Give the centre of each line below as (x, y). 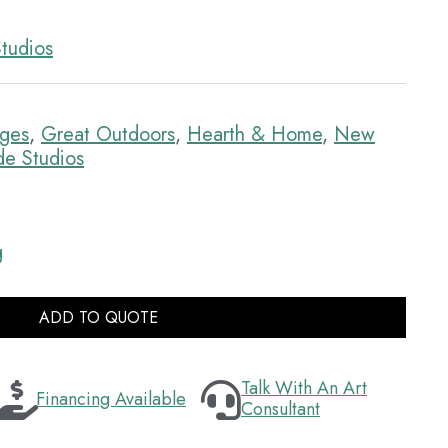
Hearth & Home (254, 134)
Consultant (280, 409)
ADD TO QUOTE (98, 318)
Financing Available (110, 398)
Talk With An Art (303, 388)
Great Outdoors (108, 134)
